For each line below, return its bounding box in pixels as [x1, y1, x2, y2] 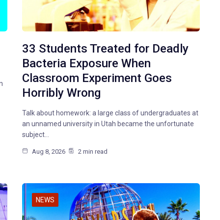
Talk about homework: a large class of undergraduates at [22, 109, 199, 117]
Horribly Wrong [22, 86, 101, 100]
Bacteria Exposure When [22, 56, 151, 71]
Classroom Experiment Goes [22, 71, 172, 85]
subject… [22, 131, 50, 139]
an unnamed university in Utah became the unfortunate [22, 120, 194, 128]
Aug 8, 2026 [30, 148, 66, 156]
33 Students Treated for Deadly [22, 42, 189, 56]
